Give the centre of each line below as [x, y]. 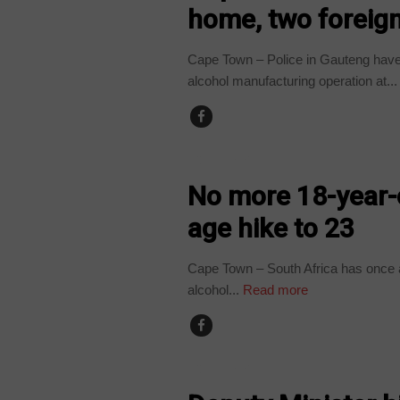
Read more [274, 289]
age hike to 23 [271, 228]
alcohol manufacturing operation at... [293, 80]
